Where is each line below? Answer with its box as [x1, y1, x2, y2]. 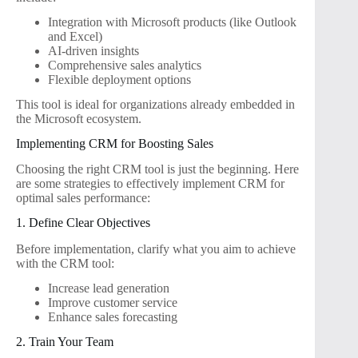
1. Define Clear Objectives [16, 216, 150, 230]
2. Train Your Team [16, 334, 113, 348]
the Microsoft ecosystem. [16, 111, 141, 125]
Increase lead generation [48, 280, 169, 295]
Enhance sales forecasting [48, 309, 177, 324]
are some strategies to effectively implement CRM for [16, 177, 284, 191]
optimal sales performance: [16, 191, 150, 205]
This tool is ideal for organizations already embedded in [16, 97, 295, 111]
